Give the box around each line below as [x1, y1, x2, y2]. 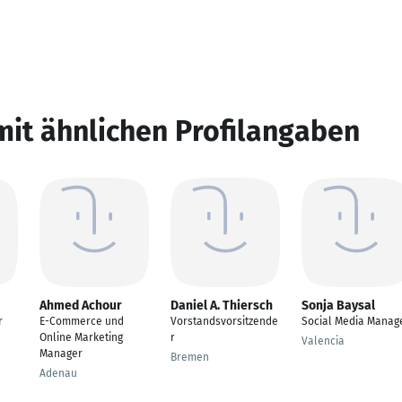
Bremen [170, 351, 209, 363]
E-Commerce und [39, 315, 124, 328]
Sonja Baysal [301, 298, 375, 313]
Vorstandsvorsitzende [170, 315, 278, 328]
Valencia [301, 335, 345, 347]
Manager [39, 347, 83, 360]
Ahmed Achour [39, 298, 122, 313]
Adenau [39, 367, 77, 380]
